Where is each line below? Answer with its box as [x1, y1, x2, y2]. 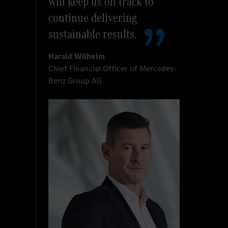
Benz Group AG [48, 75, 102, 87]
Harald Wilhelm [48, 51, 105, 62]
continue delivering [48, 9, 137, 27]
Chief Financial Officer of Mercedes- [48, 63, 177, 74]
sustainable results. [48, 25, 137, 43]
